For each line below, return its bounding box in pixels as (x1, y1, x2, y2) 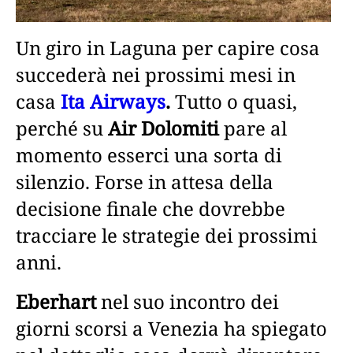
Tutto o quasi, (175, 87, 297, 114)
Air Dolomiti (108, 114, 219, 141)
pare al (219, 114, 287, 141)
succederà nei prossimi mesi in (16, 61, 295, 87)
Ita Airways (61, 87, 165, 114)
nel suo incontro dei (96, 288, 279, 314)
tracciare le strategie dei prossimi (16, 221, 318, 248)
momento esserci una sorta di (16, 141, 282, 168)
